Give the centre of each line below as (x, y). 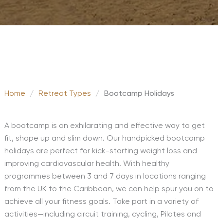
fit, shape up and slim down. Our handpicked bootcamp (104, 139)
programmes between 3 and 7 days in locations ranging (105, 177)
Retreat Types (64, 94)
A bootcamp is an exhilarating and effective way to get (104, 126)
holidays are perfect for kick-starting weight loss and (100, 151)
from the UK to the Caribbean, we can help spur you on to (109, 189)
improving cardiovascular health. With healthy (87, 164)
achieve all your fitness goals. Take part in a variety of (101, 202)
